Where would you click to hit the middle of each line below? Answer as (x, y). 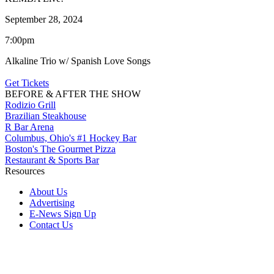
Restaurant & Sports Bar (52, 160)
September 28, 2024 (44, 19)
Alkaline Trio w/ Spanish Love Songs (78, 61)
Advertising (52, 202)
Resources (25, 171)
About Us (48, 191)
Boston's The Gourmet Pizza (60, 149)
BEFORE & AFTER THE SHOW (73, 94)
